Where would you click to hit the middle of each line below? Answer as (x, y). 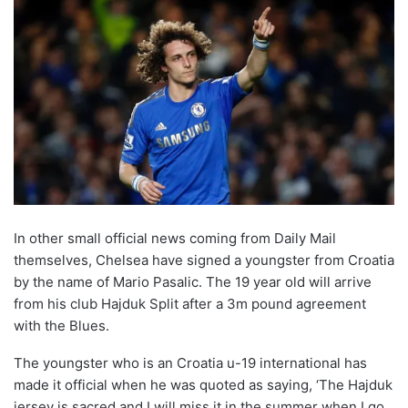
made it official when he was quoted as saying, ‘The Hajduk (203, 384)
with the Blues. (61, 325)
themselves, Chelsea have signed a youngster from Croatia (204, 260)
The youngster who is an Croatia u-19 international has (190, 362)
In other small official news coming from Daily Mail (175, 238)
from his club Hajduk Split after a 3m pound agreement (190, 303)
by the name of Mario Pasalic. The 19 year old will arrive (193, 281)
